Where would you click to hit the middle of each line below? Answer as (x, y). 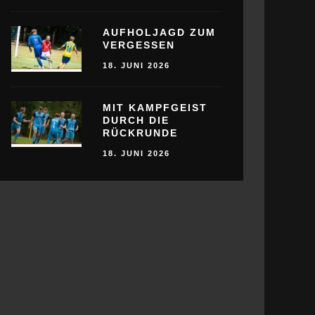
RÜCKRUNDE (140, 133)
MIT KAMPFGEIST (155, 107)
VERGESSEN (139, 45)
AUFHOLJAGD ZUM (159, 33)
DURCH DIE (136, 120)
